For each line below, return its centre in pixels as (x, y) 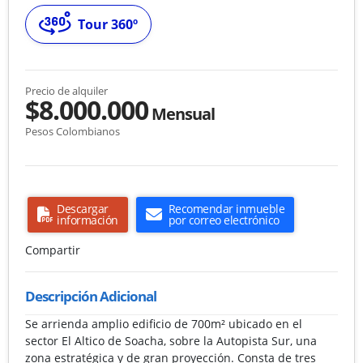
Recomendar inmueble (226, 208)
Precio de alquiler (66, 90)
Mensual (181, 113)
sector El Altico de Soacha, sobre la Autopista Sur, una (171, 340)
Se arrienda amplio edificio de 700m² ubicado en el (164, 323)
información (88, 220)
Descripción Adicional (91, 296)
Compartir (53, 250)
